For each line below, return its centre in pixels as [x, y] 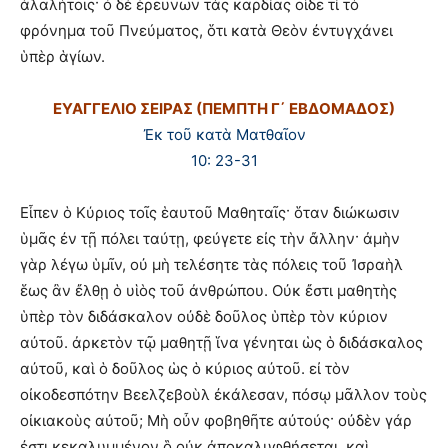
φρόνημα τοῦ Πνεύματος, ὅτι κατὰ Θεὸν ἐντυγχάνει [206, 30]
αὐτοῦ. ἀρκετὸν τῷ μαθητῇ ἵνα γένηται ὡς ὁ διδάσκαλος [221, 342]
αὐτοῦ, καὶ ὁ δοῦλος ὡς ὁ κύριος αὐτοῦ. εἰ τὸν [185, 368]
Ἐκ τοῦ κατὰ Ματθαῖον [224, 134]
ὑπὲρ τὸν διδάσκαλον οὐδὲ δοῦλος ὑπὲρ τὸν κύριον [204, 316]
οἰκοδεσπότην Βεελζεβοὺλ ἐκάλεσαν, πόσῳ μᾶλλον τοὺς [223, 394]
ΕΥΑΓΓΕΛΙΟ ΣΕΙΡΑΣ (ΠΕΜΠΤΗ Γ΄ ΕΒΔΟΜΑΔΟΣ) [224, 108]
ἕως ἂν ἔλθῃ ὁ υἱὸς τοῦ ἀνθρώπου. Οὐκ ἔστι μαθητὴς [208, 290]
